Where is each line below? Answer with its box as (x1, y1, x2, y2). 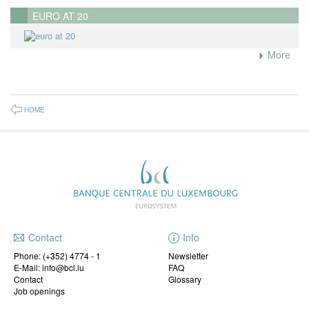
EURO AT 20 (32, 8, 88, 23)
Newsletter (168, 249, 208, 261)
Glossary (168, 272, 201, 285)
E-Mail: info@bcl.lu (14, 261, 84, 273)
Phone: (14, 249, 43, 261)
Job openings (14, 284, 65, 297)
